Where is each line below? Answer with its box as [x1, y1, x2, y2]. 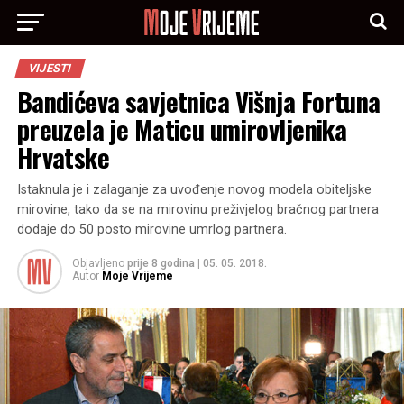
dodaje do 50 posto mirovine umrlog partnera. [16, 222, 287, 237]
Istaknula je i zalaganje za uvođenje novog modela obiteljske [16, 182, 372, 197]
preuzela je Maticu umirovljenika [16, 110, 347, 148]
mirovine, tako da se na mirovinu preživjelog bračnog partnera [16, 202, 379, 217]
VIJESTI [26, 61, 73, 75]
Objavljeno [71, 257, 124, 270]
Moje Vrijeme [101, 270, 173, 282]
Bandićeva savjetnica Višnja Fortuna [16, 82, 381, 120]
